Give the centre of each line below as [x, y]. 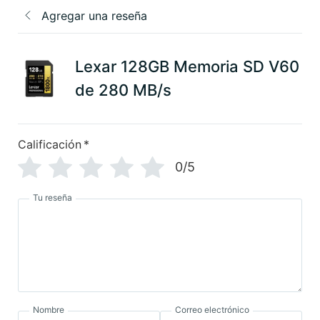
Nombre [49, 309]
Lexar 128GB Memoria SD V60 [187, 66]
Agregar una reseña [94, 15]
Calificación [50, 144]
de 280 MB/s [123, 90]
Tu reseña [52, 197]
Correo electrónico [212, 309]
